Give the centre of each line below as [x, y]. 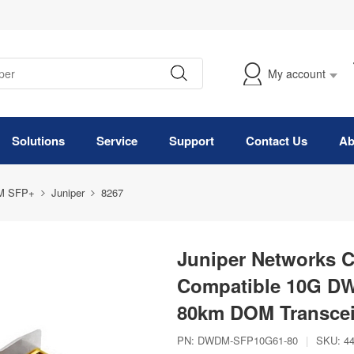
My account [297, 73]
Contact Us [277, 141]
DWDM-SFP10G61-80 [248, 340]
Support [192, 141]
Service [117, 141]
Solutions [38, 141]
